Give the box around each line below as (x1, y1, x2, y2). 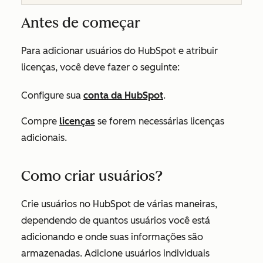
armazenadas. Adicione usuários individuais (21, 248, 210, 259)
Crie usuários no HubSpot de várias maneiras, (21, 198, 217, 210)
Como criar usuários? (21, 167, 163, 184)
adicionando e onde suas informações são (21, 231, 203, 242)
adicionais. (21, 132, 67, 143)
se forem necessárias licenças (95, 116, 224, 127)
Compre (21, 116, 59, 127)
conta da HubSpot (83, 90, 163, 101)
